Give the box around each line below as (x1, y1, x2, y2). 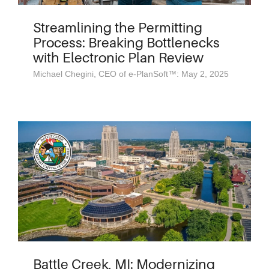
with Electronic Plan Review (33, 49, 204, 65)
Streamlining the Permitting (33, 19, 202, 35)
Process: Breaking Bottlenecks (33, 34, 220, 50)
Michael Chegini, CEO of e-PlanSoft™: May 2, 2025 (33, 69, 229, 79)
